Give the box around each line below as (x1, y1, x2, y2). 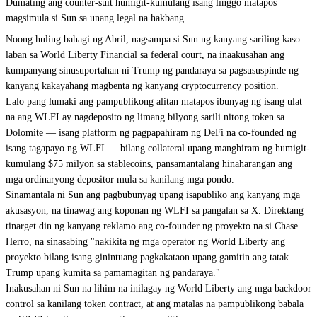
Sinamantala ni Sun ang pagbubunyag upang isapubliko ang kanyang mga (6, 190, 300, 200)
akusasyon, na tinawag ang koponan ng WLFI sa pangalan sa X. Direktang (6, 205, 304, 216)
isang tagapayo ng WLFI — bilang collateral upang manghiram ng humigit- (6, 143, 310, 154)
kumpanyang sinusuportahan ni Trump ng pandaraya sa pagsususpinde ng (6, 65, 299, 76)
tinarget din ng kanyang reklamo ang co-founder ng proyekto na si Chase (6, 221, 298, 231)
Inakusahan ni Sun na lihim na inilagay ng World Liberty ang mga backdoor (6, 283, 311, 294)
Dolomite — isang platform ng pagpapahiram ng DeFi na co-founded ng (6, 127, 296, 138)
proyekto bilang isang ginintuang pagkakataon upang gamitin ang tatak (6, 252, 289, 263)
